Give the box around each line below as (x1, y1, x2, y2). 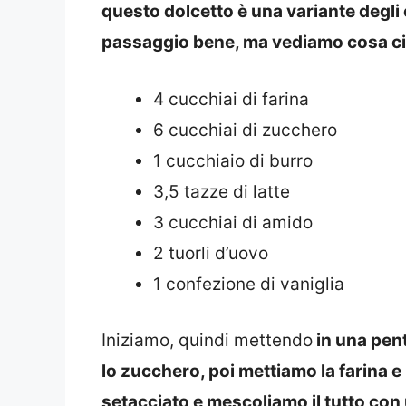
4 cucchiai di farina (153, 88, 309, 110)
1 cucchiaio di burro (153, 150, 313, 171)
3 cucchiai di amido (153, 211, 313, 233)
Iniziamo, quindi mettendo (101, 330, 313, 352)
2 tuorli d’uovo (153, 242, 268, 264)
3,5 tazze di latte (153, 180, 290, 202)
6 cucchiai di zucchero (153, 119, 337, 140)
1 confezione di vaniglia (153, 273, 344, 295)
